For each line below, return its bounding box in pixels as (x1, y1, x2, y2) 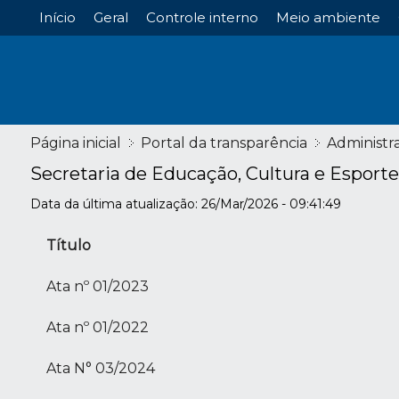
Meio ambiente (275, 9, 380, 26)
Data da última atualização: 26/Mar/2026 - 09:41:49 (29, 196, 341, 213)
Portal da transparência (140, 134, 307, 152)
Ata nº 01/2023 (45, 278, 149, 296)
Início (38, 9, 76, 26)
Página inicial (29, 134, 121, 152)
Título (45, 237, 91, 255)
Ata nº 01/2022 (45, 319, 149, 337)
